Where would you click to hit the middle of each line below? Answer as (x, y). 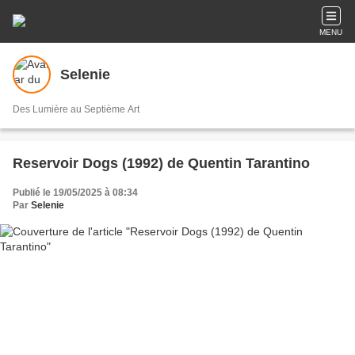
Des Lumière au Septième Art (76, 109)
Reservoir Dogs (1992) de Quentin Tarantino (161, 163)
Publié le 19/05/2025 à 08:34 (75, 193)
